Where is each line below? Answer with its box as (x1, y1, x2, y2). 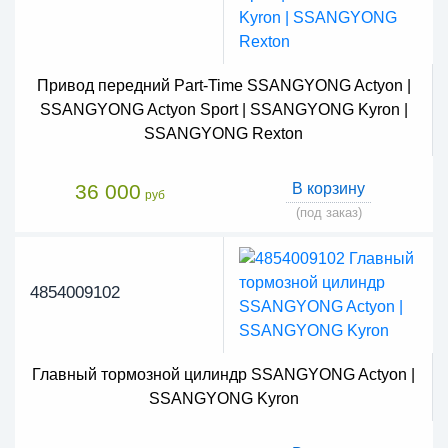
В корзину (292, 179, 365, 197)
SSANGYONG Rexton (144, 124, 303, 142)
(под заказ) (295, 204, 362, 220)
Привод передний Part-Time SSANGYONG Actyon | (36, 76, 411, 94)
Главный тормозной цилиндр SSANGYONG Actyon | (32, 365, 415, 383)
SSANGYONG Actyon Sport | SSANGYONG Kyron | (39, 100, 408, 118)
